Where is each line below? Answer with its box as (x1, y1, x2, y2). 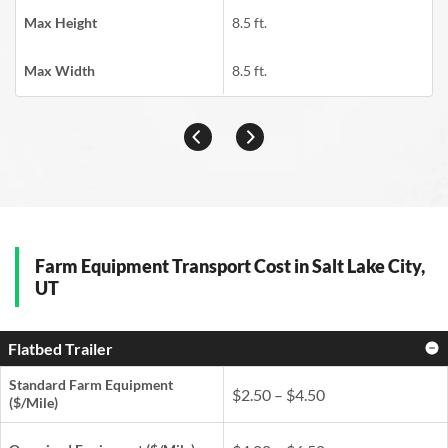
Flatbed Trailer (8, 338, 113, 358)
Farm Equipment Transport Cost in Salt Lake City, (35, 254, 425, 277)
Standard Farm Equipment (9, 375, 173, 393)
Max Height (24, 13, 97, 31)
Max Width (24, 61, 95, 79)
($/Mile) (9, 393, 58, 411)
